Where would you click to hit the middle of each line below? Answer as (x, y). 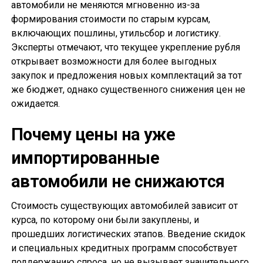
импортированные (85, 158)
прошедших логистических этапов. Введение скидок (128, 234)
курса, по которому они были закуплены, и (105, 220)
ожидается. (35, 104)
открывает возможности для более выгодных (114, 62)
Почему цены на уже (93, 135)
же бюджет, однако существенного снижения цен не (128, 90)
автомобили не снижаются (118, 182)
